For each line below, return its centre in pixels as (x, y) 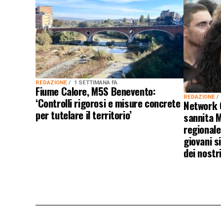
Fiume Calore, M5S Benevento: (96, 91)
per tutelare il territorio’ (84, 115)
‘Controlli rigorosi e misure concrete (108, 103)
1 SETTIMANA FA (96, 83)
